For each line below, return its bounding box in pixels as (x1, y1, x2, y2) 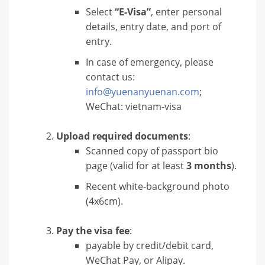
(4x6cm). (86, 194, 123, 208)
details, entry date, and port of (86, 20, 221, 33)
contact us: (86, 70, 135, 83)
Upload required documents (56, 129, 188, 143)
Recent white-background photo (86, 179, 230, 193)
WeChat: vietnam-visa (86, 99, 182, 113)
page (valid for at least (86, 159, 186, 172)
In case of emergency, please (86, 55, 214, 69)
